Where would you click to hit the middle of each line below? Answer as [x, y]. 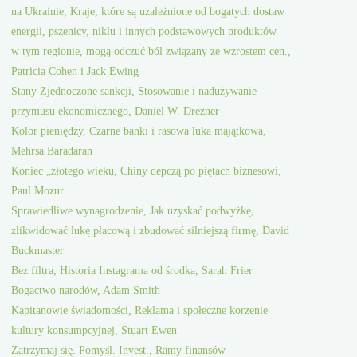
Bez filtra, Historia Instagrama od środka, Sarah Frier [132, 271]
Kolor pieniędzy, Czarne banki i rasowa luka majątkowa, [139, 131]
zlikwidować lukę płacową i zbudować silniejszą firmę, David [151, 231]
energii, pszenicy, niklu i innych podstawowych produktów [144, 31]
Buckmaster [38, 251]
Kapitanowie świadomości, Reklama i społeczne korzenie [140, 310]
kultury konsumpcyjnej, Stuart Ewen [94, 330]
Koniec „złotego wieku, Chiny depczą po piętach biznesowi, [147, 171]
